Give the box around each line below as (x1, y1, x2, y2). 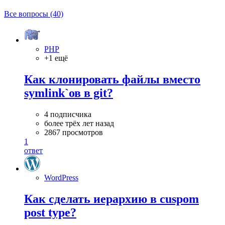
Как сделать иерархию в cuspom (24, 192, 199, 205)
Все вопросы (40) (4, 10, 63, 19)
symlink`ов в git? (24, 86, 113, 99)
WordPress (44, 173, 78, 182)
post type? (24, 205, 76, 219)
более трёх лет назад (44, 119, 114, 128)
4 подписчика (44, 109, 91, 119)
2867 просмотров (44, 128, 103, 137)
